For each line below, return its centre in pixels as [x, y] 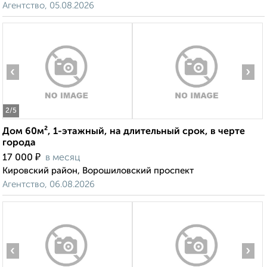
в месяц [63, 158]
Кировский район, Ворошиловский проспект [98, 171]
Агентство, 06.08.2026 [49, 185]
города [19, 143]
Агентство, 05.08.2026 [48, 6]
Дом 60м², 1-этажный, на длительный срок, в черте [124, 132]
